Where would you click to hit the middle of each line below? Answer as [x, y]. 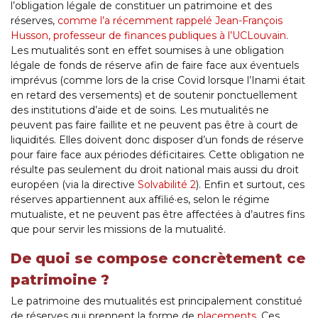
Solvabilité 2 [167, 185]
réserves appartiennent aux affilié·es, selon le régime [140, 200]
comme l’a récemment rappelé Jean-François [170, 21]
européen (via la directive [74, 185]
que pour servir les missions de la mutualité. [118, 230]
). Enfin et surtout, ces [250, 185]
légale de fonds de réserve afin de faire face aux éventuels [155, 66]
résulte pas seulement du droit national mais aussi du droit [155, 170]
